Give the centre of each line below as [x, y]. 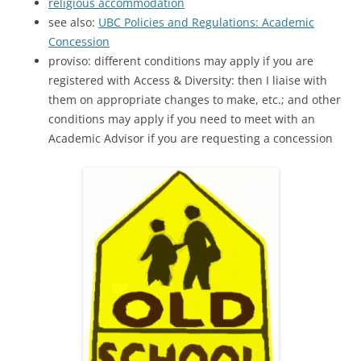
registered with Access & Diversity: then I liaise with [188, 81]
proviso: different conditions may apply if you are [181, 61]
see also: [73, 23]
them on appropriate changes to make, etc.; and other [195, 100]
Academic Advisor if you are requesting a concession [191, 139]
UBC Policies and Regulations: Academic [206, 23]
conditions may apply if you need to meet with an [182, 119]
